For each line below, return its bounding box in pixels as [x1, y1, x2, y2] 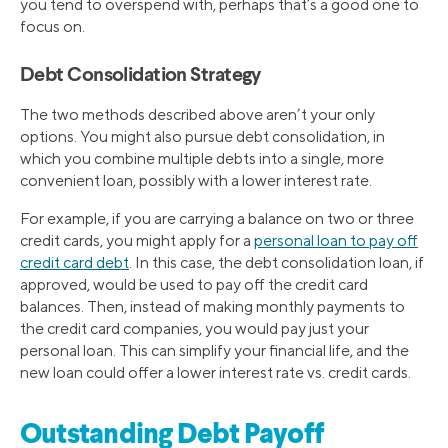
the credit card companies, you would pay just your [20, 318, 369, 338]
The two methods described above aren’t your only [20, 104, 375, 124]
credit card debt [20, 252, 129, 272]
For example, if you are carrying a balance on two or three [20, 208, 414, 228]
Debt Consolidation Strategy [20, 65, 261, 86]
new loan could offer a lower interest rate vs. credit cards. [20, 362, 411, 382]
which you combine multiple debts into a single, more [20, 148, 384, 168]
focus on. [20, 16, 85, 36]
